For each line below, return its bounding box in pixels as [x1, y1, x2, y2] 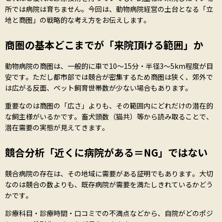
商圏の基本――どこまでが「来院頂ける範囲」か [5, 37, 203, 52]
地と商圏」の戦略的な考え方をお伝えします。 [5, 14, 151, 25]
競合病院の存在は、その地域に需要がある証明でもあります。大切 [5, 168, 213, 178]
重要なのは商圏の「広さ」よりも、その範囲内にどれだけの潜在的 [5, 100, 213, 111]
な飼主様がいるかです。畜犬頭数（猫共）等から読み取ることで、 [5, 111, 213, 121]
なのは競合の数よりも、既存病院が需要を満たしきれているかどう [5, 179, 213, 189]
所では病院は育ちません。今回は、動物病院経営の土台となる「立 [5, 3, 213, 14]
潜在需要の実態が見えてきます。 [5, 122, 109, 132]
